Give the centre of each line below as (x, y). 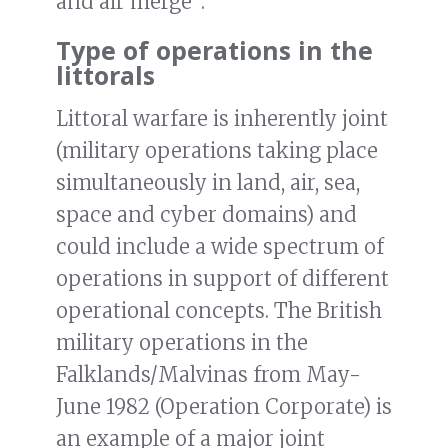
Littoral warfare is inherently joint (222, 119)
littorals (105, 75)
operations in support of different (222, 279)
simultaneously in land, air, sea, (208, 183)
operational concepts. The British (219, 311)
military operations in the (182, 343)
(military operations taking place (217, 151)
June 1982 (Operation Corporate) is (224, 407)
